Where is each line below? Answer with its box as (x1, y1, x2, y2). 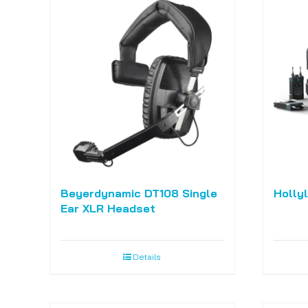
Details (133, 252, 162, 263)
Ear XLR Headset (60, 201, 155, 216)
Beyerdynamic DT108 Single (60, 186, 217, 201)
